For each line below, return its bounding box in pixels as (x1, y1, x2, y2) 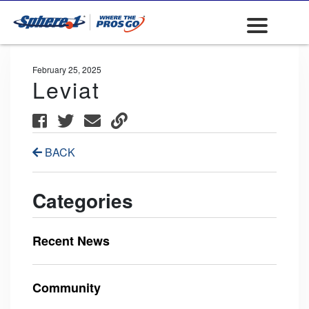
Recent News (32, 232, 110, 250)
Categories (32, 186, 133, 215)
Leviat (32, 73, 100, 105)
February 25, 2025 (32, 63, 101, 75)
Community (32, 279, 101, 297)
